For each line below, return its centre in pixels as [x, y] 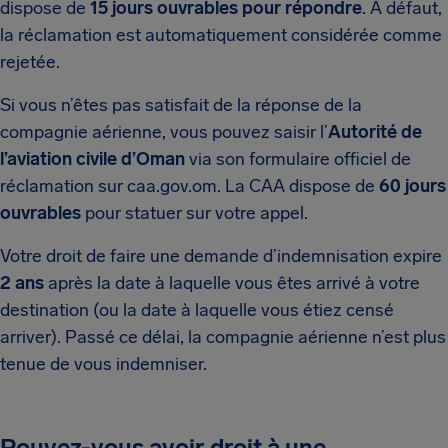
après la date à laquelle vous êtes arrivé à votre [232, 283]
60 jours [412, 186]
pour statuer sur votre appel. [194, 213]
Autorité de [375, 132]
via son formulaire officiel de [298, 159]
